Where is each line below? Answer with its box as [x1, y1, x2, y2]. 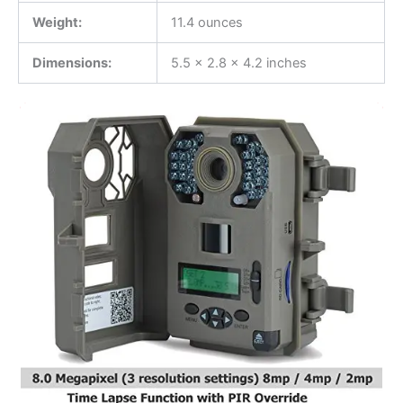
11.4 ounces [170, 13, 243, 31]
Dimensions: [31, 54, 112, 71]
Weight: [31, 13, 82, 31]
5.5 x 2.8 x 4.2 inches [170, 54, 307, 71]
